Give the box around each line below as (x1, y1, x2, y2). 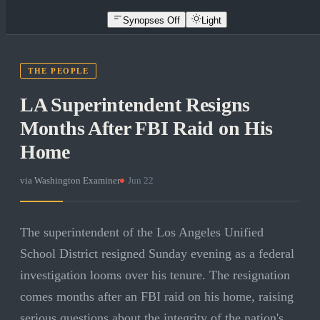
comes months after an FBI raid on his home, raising (20, 289, 294, 304)
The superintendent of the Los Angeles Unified (20, 225, 264, 240)
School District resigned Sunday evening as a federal (20, 246, 294, 261)
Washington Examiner (34, 175, 120, 186)
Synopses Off (123, 14, 180, 26)
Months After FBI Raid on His (20, 117, 274, 140)
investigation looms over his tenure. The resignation (20, 268, 290, 283)
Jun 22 (128, 175, 154, 186)
